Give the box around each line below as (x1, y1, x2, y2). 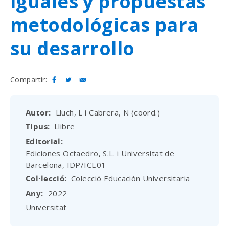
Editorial (26, 135, 61, 147)
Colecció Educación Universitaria (71, 173, 190, 184)
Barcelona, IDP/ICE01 (26, 159, 106, 170)
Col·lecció (26, 173, 65, 184)
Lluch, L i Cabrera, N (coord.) (55, 107, 161, 118)
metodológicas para (10, 12, 199, 37)
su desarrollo (10, 36, 135, 61)
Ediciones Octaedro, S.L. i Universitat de (26, 148, 175, 158)
